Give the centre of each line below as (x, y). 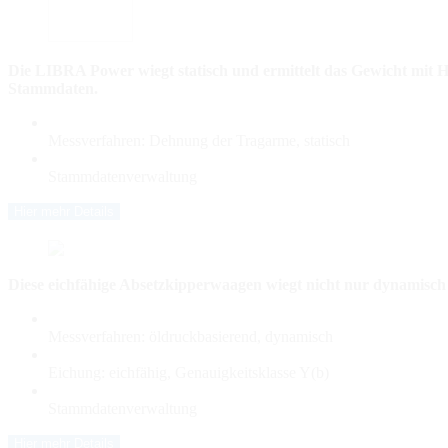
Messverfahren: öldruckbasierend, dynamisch (190, 336)
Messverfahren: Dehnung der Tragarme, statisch (199, 140)
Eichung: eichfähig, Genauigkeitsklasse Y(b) (188, 372)
